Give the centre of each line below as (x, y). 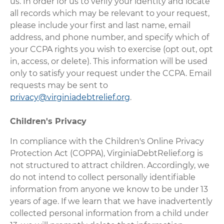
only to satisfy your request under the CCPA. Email (111, 73)
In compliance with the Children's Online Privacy (107, 141)
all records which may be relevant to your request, (110, 13)
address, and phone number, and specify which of (110, 37)
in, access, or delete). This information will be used (109, 61)
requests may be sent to (59, 85)
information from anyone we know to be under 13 (109, 189)
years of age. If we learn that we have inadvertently (111, 201)
